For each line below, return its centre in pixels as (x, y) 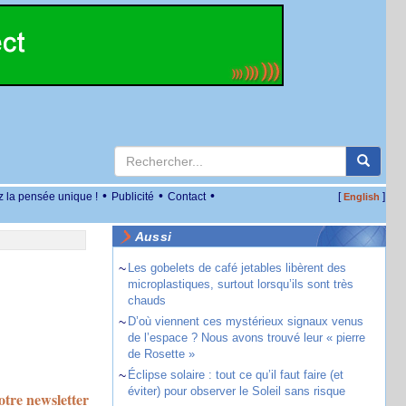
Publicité (133, 197)
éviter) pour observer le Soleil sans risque (236, 391)
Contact (187, 197)
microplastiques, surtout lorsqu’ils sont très (240, 284)
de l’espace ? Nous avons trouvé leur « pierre (246, 338)
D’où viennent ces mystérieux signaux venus (245, 321)
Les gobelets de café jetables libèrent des (237, 268)
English (361, 197)
